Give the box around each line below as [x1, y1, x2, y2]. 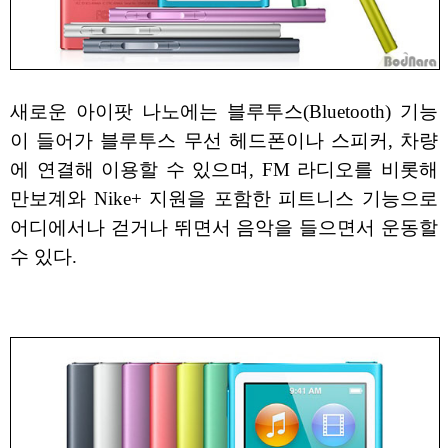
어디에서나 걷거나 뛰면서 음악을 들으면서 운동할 [10, 216, 438, 238]
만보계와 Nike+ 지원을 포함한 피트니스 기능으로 [10, 187, 438, 209]
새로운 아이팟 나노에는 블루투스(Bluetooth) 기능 [10, 100, 438, 122]
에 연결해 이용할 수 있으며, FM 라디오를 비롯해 [10, 158, 438, 180]
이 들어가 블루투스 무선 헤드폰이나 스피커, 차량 [10, 129, 438, 151]
